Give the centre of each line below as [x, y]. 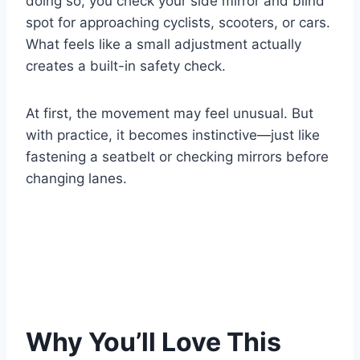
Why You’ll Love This [153, 342]
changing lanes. [76, 179]
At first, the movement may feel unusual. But [170, 114]
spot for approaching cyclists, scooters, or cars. [178, 23]
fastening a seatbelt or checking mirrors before [177, 157]
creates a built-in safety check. [126, 66]
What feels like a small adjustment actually [164, 45]
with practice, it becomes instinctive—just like [173, 135]
